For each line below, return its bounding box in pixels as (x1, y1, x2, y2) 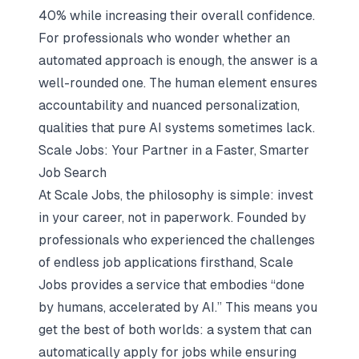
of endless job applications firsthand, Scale (38, 255, 293, 270)
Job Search (38, 165, 107, 180)
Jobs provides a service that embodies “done (38, 277, 305, 292)
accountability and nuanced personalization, (38, 98, 300, 113)
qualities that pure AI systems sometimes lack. (38, 120, 318, 135)
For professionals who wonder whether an (38, 30, 290, 46)
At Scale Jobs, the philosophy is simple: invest (38, 188, 313, 203)
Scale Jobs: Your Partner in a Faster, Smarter (38, 143, 309, 158)
